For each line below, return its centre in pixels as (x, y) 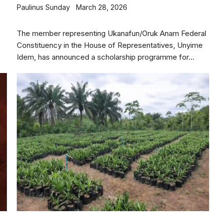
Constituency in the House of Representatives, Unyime (110, 45)
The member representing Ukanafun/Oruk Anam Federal (111, 33)
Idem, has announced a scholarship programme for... (106, 57)
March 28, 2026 (102, 7)
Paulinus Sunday (43, 7)
